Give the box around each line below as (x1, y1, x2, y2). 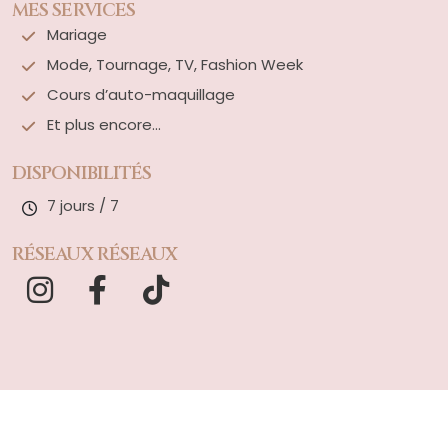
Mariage (47, 24, 107, 46)
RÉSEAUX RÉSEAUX (12, 242, 178, 268)
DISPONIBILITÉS (12, 161, 152, 187)
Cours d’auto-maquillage (47, 84, 235, 106)
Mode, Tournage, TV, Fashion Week (47, 54, 303, 76)
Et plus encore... (47, 114, 161, 136)
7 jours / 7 (47, 195, 119, 217)
